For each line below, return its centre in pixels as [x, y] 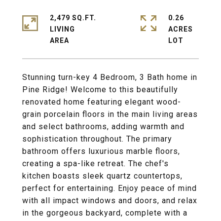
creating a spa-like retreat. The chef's [95, 164]
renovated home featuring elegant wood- [102, 102]
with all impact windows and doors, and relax [110, 201]
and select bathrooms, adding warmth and [103, 127]
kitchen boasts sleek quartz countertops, [102, 176]
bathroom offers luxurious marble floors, [101, 151]
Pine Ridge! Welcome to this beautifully [100, 90]
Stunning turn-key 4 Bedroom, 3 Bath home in [110, 77]
